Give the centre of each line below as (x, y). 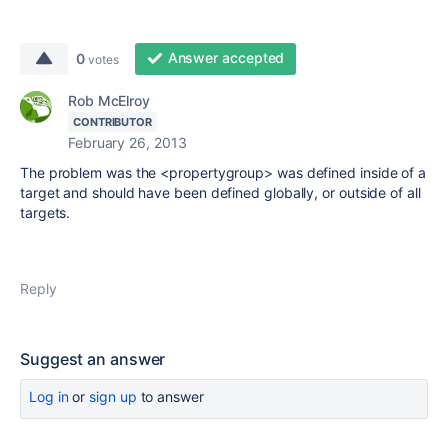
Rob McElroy (109, 100)
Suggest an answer (93, 359)
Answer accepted (226, 57)
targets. (45, 212)
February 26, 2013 (127, 142)
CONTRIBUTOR (113, 122)
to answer (170, 396)
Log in (49, 396)
